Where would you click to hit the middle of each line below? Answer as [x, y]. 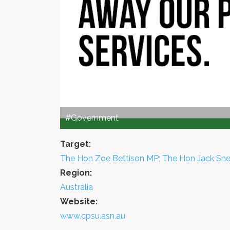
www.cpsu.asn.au [93, 216]
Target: [75, 144]
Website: [79, 201]
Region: [76, 172]
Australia [76, 187]
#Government [92, 118]
